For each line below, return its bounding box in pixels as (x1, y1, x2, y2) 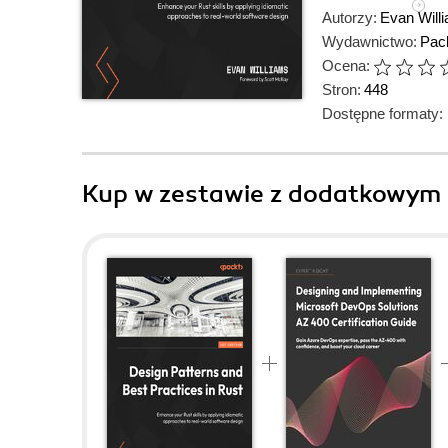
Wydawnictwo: (322, 33, 417, 50)
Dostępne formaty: (322, 105, 443, 122)
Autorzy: (322, 9, 377, 26)
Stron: (322, 81, 361, 98)
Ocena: (322, 57, 370, 74)
